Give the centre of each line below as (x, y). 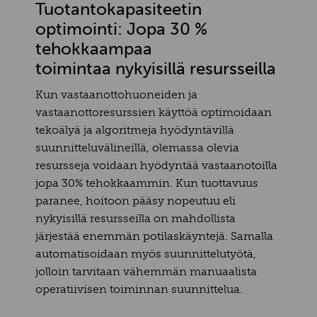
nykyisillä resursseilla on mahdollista (136, 218)
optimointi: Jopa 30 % (121, 28)
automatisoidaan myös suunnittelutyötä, (146, 253)
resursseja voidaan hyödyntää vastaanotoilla (156, 165)
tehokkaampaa (94, 48)
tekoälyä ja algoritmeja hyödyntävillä (135, 129)
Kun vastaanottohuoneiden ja (116, 94)
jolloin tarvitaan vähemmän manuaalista (146, 271)
